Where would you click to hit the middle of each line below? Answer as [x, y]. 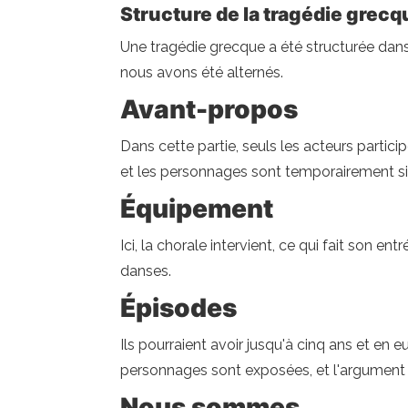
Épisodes [178, 308]
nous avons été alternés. [202, 72]
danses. [146, 271]
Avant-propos [209, 109]
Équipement [197, 209]
